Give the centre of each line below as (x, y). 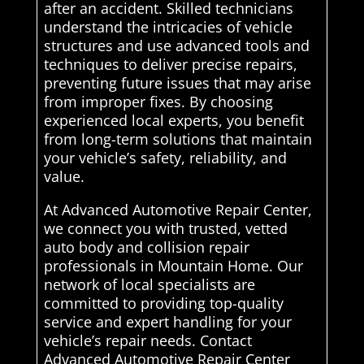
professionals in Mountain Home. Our (173, 266)
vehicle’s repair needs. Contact (147, 341)
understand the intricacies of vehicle (168, 27)
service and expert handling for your (167, 322)
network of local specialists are (149, 285)
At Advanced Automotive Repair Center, (178, 210)
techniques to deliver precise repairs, (170, 65)
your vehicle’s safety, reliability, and (165, 158)
